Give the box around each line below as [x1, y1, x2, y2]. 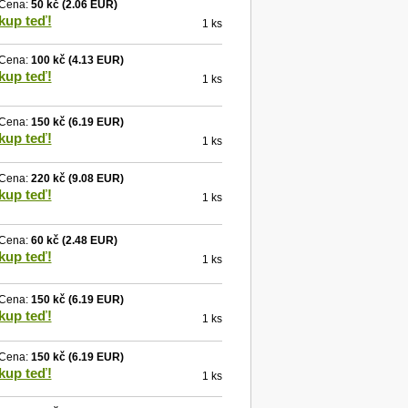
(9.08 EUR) [65, 172, 124, 185]
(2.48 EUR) [58, 234, 117, 247]
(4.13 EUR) [65, 54, 124, 66]
